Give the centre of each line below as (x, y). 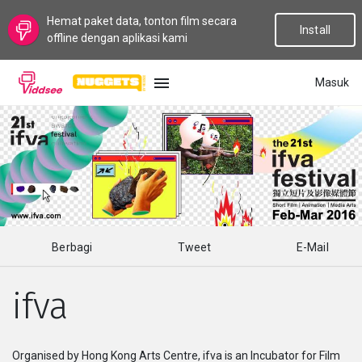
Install (315, 30)
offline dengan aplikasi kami (117, 38)
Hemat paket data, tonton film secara (142, 21)
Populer (38, 205)
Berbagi (76, 247)
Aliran (34, 249)
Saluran (38, 336)
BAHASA (32, 116)
